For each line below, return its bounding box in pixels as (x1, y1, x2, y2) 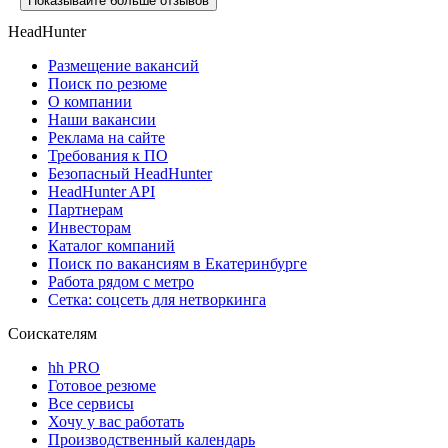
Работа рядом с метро (48, 272, 194, 290)
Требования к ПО (48, 146, 168, 164)
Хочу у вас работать (48, 412, 184, 430)
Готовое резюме (48, 376, 156, 394)
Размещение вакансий (48, 56, 199, 74)
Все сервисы (48, 394, 134, 412)
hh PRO (48, 358, 100, 376)
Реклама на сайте (48, 128, 165, 146)
